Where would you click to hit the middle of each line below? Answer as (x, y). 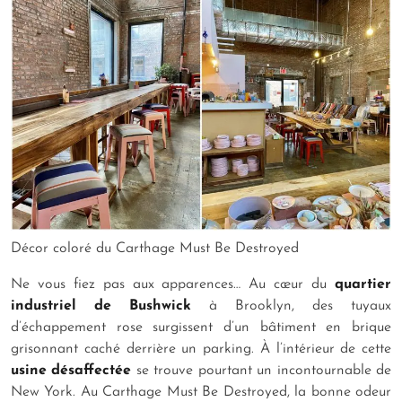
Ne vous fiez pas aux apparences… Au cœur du (173, 285)
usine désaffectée (71, 371)
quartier (363, 285)
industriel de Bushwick (101, 306)
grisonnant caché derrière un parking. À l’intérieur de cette (201, 350)
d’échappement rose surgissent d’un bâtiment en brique (201, 328)
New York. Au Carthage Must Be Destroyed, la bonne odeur (201, 393)
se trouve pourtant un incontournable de (262, 371)
